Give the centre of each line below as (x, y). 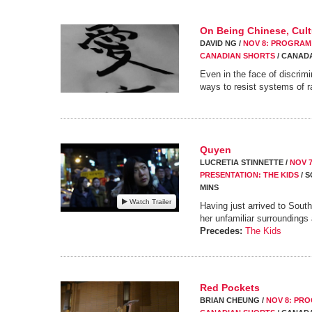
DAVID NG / (221, 43)
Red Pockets (230, 288)
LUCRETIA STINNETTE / (245, 162)
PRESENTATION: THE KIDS (249, 175)
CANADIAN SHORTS (237, 56)
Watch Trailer (149, 202)
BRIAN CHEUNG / (233, 300)
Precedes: (221, 231)
